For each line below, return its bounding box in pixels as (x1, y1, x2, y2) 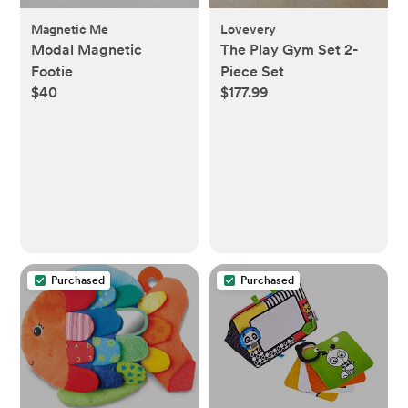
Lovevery (220, 21, 276, 36)
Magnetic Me (31, 21, 109, 36)
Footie (31, 62, 74, 80)
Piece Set (220, 62, 284, 80)
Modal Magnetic (31, 40, 143, 58)
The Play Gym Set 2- (220, 40, 359, 58)
